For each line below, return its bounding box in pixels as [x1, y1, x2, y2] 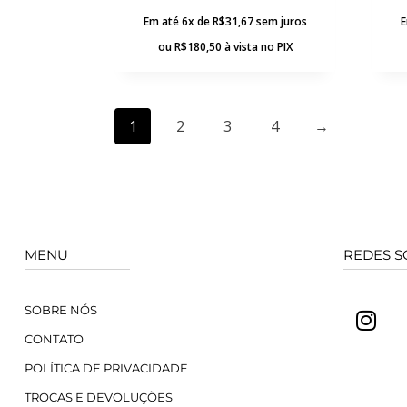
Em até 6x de [143, 13, 213, 29]
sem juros [255, 13, 307, 29]
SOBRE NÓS [25, 302, 97, 317]
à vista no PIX [223, 38, 293, 55]
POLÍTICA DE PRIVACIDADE [25, 360, 188, 375]
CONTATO [25, 331, 84, 346]
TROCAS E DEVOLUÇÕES [25, 389, 173, 404]
